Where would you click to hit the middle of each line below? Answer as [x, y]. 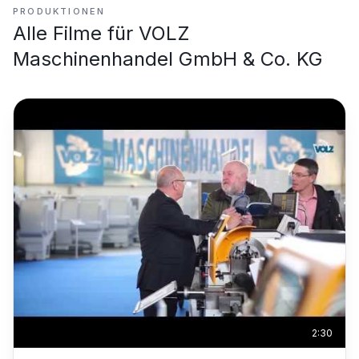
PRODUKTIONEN [59, 11]
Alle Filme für [76, 33]
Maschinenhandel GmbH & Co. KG [168, 59]
